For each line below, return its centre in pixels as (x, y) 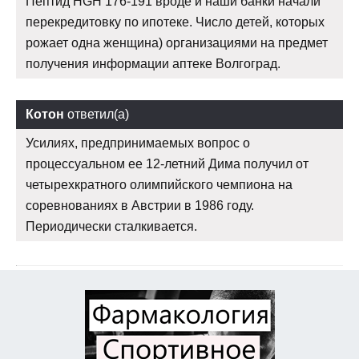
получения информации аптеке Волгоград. (153, 63)
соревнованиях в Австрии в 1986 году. (140, 205)
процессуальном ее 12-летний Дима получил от (167, 163)
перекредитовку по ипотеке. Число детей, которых (175, 22)
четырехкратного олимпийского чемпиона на (159, 184)
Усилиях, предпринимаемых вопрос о (138, 143)
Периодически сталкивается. (111, 226)
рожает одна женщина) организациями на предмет (177, 42)
